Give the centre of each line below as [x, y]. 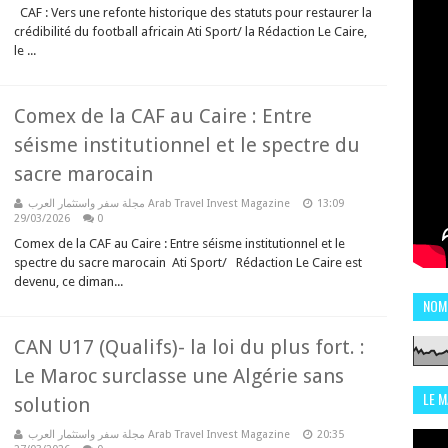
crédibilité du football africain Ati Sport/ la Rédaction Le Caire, [190, 31]
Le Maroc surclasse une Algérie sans [179, 376]
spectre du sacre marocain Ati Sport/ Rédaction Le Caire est [188, 262]
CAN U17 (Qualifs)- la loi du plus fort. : [189, 347]
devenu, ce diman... [68, 281]
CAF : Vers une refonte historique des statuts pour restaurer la [193, 12]
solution [52, 405]
